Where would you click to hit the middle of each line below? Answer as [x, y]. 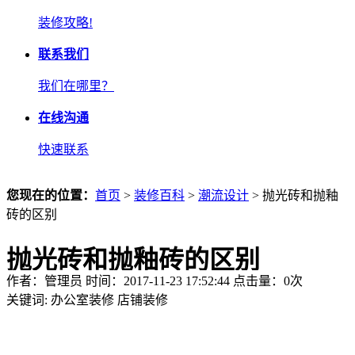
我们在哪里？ [76, 86]
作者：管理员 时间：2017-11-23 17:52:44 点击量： [145, 281]
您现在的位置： [51, 195]
